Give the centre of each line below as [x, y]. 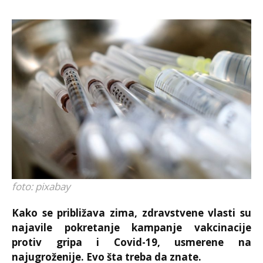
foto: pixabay [41, 186]
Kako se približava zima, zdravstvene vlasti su [131, 213]
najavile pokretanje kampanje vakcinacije [131, 227]
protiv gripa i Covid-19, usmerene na [131, 242]
